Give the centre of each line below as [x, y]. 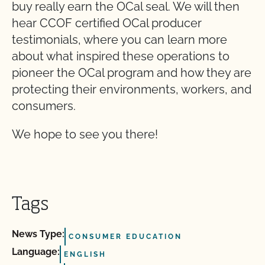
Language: [36, 252]
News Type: [38, 234]
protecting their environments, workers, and [132, 89]
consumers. [47, 106]
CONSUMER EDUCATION [125, 237]
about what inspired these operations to [121, 56]
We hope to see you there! [86, 134]
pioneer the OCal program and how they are [132, 73]
